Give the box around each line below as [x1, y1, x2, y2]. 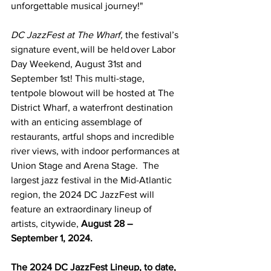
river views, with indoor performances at [11, 146, 182, 156]
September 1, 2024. [11, 233, 95, 243]
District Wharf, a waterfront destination [11, 102, 175, 113]
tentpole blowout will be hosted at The [11, 88, 177, 98]
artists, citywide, [11, 218, 81, 229]
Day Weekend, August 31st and [11, 59, 144, 69]
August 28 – [81, 218, 135, 229]
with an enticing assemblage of [11, 117, 145, 127]
